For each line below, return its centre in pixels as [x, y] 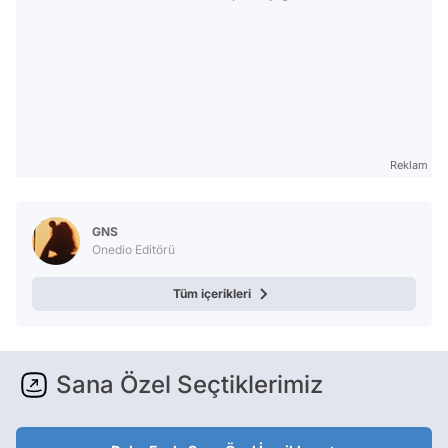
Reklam [409, 164]
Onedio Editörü [133, 249]
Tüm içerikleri [212, 293]
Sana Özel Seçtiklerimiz [189, 384]
